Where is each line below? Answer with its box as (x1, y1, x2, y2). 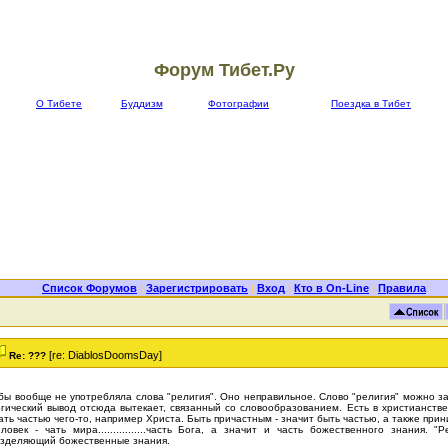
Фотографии (208, 98, 269, 109)
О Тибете (36, 98, 82, 109)
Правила (378, 282, 426, 294)
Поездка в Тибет (331, 98, 411, 109)
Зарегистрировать (146, 282, 248, 294)
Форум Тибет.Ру (153, 60, 295, 80)
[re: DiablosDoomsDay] (49, 349, 162, 361)
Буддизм (120, 98, 163, 109)
